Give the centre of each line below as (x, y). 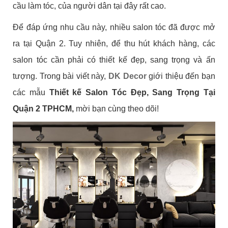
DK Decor (126, 76)
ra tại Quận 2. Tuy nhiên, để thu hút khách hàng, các (114, 43)
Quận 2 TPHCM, (45, 108)
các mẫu (31, 92)
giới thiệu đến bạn (181, 76)
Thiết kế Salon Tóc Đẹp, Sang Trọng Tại (132, 92)
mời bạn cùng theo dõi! (118, 108)
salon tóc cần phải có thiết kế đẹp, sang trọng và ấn (114, 60)
